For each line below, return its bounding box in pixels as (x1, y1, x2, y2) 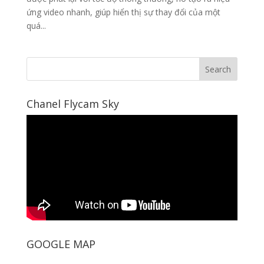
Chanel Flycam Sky (26, 97, 119, 111)
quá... (26, 20, 46, 32)
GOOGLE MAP (26, 236, 95, 251)
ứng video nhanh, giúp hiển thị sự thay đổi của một (26, 6, 220, 18)
